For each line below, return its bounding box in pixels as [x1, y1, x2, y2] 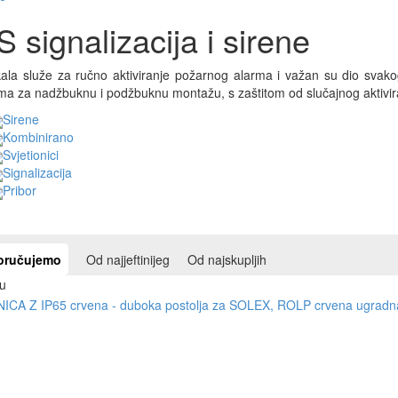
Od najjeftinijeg [85, 251, 170, 269]
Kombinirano [2, 128, 74, 147]
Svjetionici [2, 146, 59, 164]
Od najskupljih [187, 251, 267, 269]
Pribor [2, 181, 36, 200]
